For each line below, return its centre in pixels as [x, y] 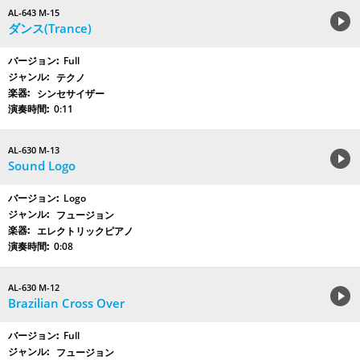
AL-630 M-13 [34, 150]
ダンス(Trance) [50, 29]
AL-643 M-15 [34, 13]
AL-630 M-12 [34, 288]
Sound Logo [42, 166]
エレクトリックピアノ [85, 231]
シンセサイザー [71, 94]
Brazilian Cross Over [66, 303]
